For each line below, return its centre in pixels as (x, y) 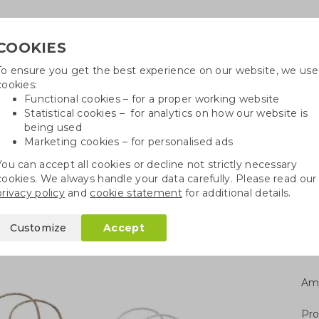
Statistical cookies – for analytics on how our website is (166, 113)
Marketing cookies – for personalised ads (129, 142)
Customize (38, 228)
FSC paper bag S (55, 191)
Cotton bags (209, 145)
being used (53, 127)
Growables (86, 145)
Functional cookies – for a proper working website (152, 99)
